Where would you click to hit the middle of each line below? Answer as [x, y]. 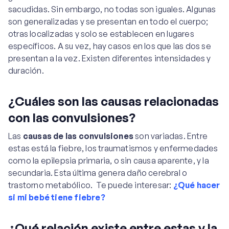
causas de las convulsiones [78, 136]
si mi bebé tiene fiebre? [57, 197]
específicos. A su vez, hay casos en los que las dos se [110, 46]
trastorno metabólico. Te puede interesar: [91, 185]
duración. [26, 71]
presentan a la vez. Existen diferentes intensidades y [110, 58]
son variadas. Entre [171, 136]
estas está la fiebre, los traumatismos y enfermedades [113, 148]
